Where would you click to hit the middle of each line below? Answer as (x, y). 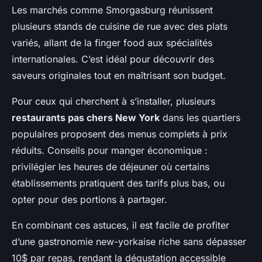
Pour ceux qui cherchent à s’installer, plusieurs (113, 101)
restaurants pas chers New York (86, 118)
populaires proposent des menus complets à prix (120, 134)
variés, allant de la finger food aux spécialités (112, 43)
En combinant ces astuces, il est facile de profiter (120, 225)
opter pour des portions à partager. (89, 200)
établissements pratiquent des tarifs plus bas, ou (118, 183)
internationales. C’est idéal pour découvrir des (113, 59)
